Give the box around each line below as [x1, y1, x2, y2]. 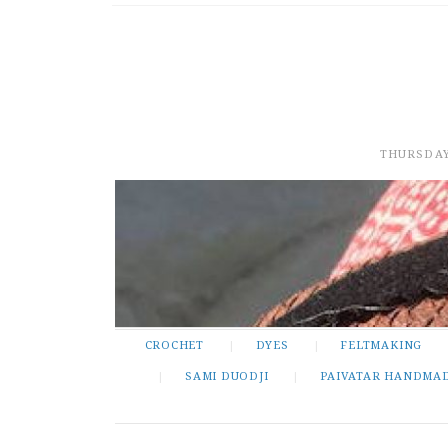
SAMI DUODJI [185, 368, 269, 384]
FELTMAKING [340, 337, 423, 353]
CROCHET [144, 337, 205, 353]
